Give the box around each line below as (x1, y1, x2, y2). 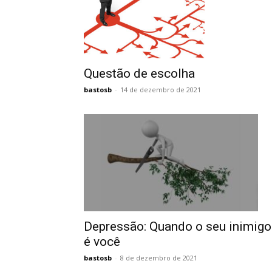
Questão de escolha (84, 66, 195, 81)
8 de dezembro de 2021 (120, 253, 197, 262)
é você (84, 234, 120, 249)
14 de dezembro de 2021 (120, 84, 201, 94)
